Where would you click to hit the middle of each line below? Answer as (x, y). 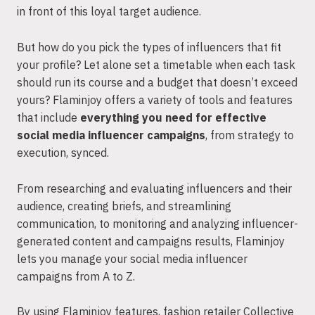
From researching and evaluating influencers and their (154, 188)
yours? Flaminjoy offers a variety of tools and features (155, 100)
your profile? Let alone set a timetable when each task (156, 65)
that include (49, 117)
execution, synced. (64, 153)
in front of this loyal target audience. (110, 12)
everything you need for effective (173, 117)
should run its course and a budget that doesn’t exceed (157, 82)
